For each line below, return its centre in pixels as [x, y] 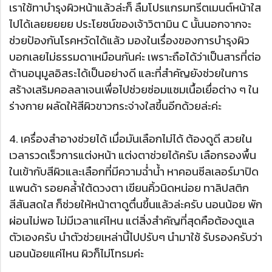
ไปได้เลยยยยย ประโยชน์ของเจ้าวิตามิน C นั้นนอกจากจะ [130, 24]
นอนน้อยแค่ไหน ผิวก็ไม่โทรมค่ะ [76, 253]
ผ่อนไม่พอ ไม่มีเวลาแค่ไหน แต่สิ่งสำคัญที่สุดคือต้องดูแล [132, 220]
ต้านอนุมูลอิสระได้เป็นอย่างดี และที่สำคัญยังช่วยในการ [129, 73]
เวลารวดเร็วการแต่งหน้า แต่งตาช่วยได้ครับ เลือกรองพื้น [133, 155]
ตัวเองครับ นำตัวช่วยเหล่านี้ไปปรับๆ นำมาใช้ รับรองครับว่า [136, 237]
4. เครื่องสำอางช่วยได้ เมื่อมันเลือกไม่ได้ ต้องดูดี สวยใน [131, 138]
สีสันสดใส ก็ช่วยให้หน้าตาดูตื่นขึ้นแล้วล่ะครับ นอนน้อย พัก [136, 204]
